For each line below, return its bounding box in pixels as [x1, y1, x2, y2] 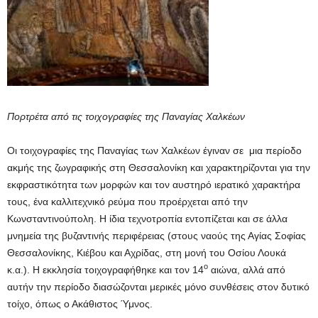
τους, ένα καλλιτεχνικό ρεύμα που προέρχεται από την [7, 195, 248, 207]
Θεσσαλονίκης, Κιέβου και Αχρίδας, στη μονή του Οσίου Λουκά [7, 246, 286, 258]
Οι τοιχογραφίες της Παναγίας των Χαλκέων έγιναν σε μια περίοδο [7, 144, 302, 156]
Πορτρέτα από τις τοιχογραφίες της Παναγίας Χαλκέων [7, 110, 245, 122]
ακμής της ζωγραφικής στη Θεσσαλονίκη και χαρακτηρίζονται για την [7, 161, 310, 173]
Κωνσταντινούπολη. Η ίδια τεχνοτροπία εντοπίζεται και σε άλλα [7, 212, 287, 224]
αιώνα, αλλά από [208, 263, 285, 275]
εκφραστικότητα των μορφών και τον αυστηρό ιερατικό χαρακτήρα [7, 178, 300, 190]
